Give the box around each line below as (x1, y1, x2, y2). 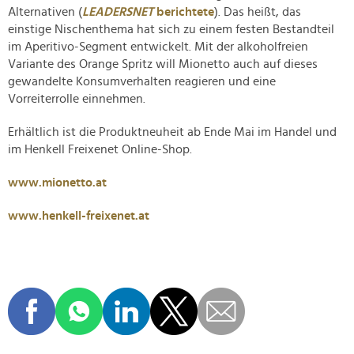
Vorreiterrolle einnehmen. (8, 92, 149, 106)
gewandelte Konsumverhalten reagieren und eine (8, 75, 276, 88)
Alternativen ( (8, 6, 82, 19)
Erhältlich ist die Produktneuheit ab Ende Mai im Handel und (8, 126, 337, 139)
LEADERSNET (82, 6, 156, 19)
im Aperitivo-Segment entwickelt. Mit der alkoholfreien (8, 40, 308, 54)
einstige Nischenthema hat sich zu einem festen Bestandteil (8, 23, 334, 36)
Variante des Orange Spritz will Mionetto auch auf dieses (8, 58, 318, 71)
